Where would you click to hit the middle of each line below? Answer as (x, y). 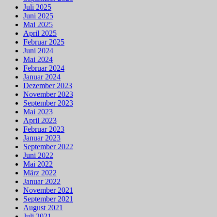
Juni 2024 (38, 51)
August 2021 (43, 208)
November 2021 (48, 190)
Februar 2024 (44, 68)
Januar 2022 (42, 182)
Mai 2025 (38, 25)
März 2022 (40, 173)
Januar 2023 (42, 138)
